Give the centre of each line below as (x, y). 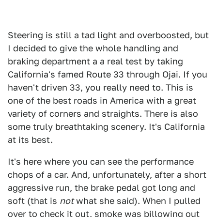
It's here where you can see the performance (101, 162)
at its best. (30, 140)
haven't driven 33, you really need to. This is (101, 87)
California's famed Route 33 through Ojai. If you (108, 74)
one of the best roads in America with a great (102, 101)
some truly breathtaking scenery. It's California (106, 127)
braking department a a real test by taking (95, 61)
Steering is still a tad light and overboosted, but (108, 35)
